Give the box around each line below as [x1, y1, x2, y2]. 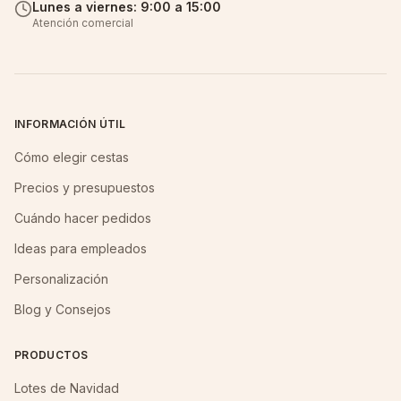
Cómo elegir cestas [14, 149, 129, 165]
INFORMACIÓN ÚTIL [14, 117, 125, 131]
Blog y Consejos [14, 302, 111, 317]
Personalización [14, 271, 108, 286]
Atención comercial [32, 16, 133, 30]
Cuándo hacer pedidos [14, 210, 151, 226]
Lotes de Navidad [14, 380, 119, 396]
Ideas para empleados [14, 241, 147, 256]
